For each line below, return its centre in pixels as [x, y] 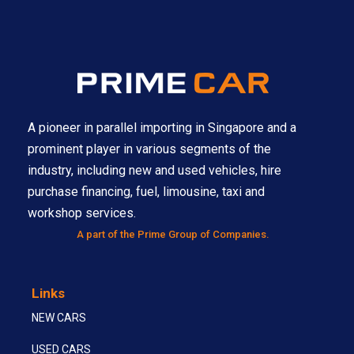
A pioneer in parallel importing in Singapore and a [162, 128]
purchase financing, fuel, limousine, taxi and [146, 192]
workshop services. [82, 213]
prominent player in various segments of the [149, 149]
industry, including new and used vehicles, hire [154, 171]
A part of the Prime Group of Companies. [173, 235]
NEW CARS [59, 318]
